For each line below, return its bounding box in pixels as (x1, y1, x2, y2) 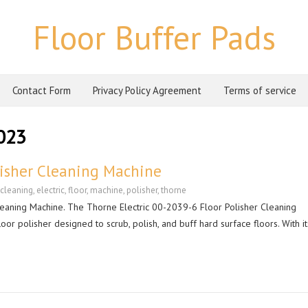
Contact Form (12, 84, 71, 97)
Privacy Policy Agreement (92, 84, 201, 97)
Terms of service (223, 84, 296, 97)
